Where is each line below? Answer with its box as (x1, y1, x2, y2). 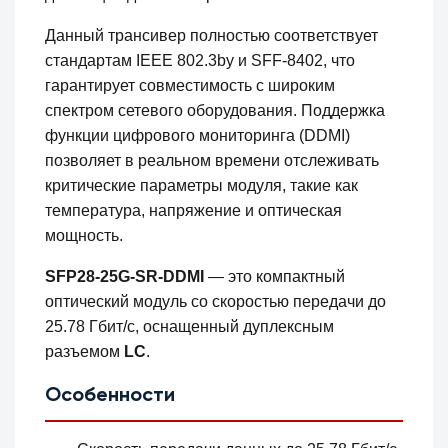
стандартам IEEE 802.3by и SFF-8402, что (45, 52, 356, 70)
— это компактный (204, 268, 346, 286)
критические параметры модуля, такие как (45, 177, 359, 195)
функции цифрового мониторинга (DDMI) (45, 127, 351, 145)
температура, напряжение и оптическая (45, 202, 343, 220)
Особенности (45, 386, 176, 407)
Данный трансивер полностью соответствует (45, 27, 379, 45)
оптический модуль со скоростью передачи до (45, 293, 387, 311)
